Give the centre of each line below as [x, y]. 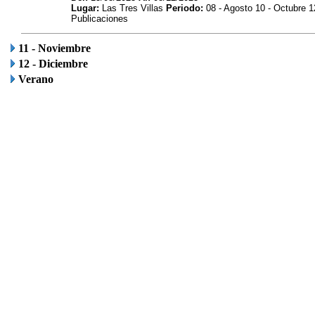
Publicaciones [99, 19]
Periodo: [185, 8]
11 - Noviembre [54, 48]
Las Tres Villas [133, 8]
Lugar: [86, 8]
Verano [36, 79]
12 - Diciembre [53, 64]
